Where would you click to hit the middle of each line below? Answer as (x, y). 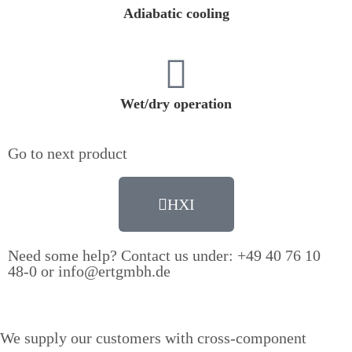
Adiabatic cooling (176, 13)
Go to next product (68, 153)
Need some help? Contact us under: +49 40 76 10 (164, 255)
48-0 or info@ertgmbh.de (89, 271)
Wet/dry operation (176, 104)
